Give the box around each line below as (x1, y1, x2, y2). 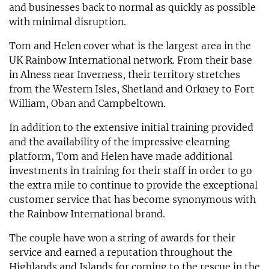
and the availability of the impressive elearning (9, 135, 230, 148)
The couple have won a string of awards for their (9, 231, 235, 244)
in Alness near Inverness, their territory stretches (9, 68, 240, 80)
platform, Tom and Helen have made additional (9, 150, 232, 162)
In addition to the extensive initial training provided (9, 121, 253, 133)
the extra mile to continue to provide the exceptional (9, 178, 258, 191)
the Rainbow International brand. (9, 207, 165, 220)
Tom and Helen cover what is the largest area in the (9, 39, 251, 52)
